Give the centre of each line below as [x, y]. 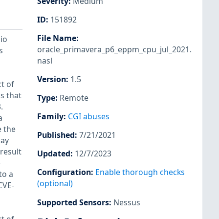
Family [50, 117]
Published [56, 135]
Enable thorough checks [140, 172]
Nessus [127, 202]
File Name [57, 38]
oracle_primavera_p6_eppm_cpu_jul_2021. [114, 49]
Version [52, 79]
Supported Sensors [73, 202]
